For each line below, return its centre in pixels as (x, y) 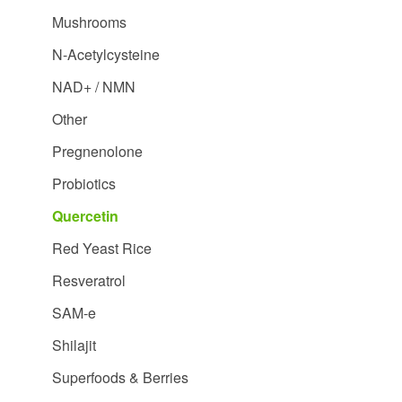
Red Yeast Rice (102, 248)
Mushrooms (89, 22)
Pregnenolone (97, 151)
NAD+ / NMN (94, 87)
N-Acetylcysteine (106, 54)
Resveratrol (89, 280)
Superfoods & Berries (120, 377)
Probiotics (84, 184)
